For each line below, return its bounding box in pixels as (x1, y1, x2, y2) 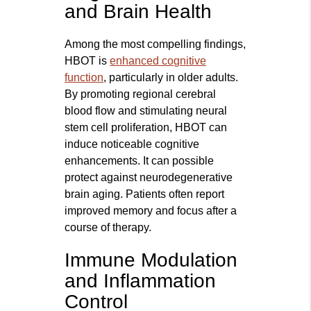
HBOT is (65, 55, 110, 67)
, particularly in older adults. (103, 72, 239, 84)
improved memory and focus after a (65, 205, 237, 217)
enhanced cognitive (110, 55, 207, 67)
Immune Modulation (65, 249, 238, 271)
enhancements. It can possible (65, 155, 215, 167)
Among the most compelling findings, (65, 38, 246, 51)
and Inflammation (65, 270, 217, 292)
